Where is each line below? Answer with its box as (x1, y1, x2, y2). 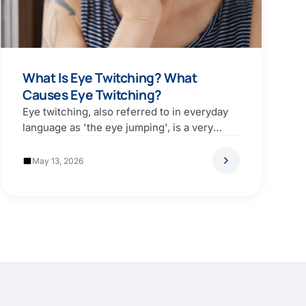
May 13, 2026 (32, 155, 83, 166)
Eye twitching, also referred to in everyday (23, 105, 228, 118)
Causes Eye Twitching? (23, 86, 162, 104)
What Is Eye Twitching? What (23, 69, 197, 87)
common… (23, 137, 74, 150)
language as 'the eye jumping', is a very (23, 121, 213, 134)
